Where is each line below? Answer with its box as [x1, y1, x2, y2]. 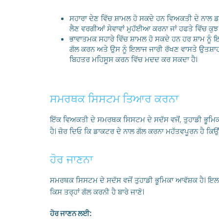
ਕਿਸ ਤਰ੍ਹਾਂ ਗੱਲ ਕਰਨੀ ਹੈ [50, 187, 116, 197]
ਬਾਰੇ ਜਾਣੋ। [116, 187, 144, 197]
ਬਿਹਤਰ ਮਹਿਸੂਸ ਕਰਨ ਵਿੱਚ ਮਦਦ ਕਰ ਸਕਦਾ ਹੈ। [69, 54, 197, 65]
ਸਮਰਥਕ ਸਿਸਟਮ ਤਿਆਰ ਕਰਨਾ [50, 91, 178, 107]
